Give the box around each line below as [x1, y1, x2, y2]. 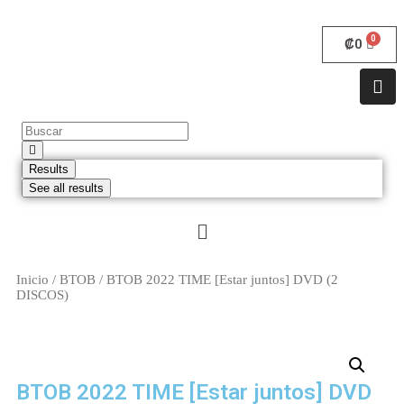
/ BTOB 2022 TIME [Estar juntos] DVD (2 [96, 272, 338, 288]
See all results [29, 181, 104, 195]
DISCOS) [16, 288, 69, 303]
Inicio [16, 272, 49, 288]
